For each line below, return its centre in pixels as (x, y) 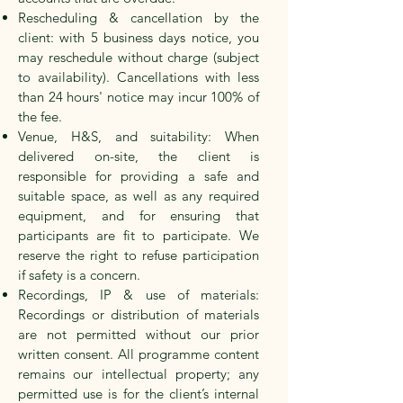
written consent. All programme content (139, 354)
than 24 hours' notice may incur (115, 97)
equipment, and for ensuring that (139, 216)
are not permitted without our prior (139, 335)
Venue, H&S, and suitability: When (139, 137)
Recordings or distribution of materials (139, 315)
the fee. (40, 117)
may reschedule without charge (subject (139, 58)
